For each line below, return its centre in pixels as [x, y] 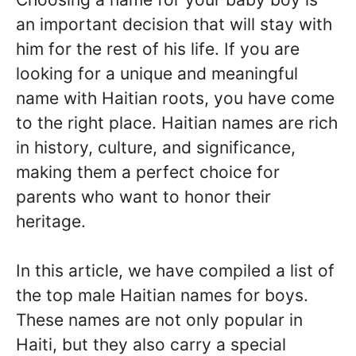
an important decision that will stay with [174, 24]
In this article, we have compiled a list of [175, 271]
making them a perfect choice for [148, 172]
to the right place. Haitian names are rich [177, 122]
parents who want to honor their [143, 196]
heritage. [51, 221]
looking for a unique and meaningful [157, 73]
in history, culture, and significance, [156, 147]
